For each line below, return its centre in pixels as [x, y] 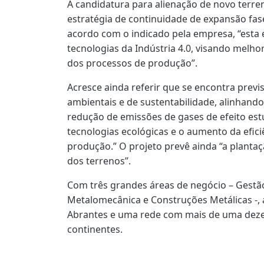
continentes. [95, 229]
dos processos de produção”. [132, 63]
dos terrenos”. [99, 161]
